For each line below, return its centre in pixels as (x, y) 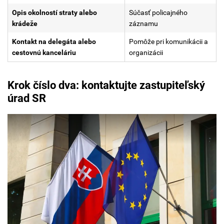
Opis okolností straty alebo (54, 13)
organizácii (146, 53)
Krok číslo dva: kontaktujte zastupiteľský (106, 85)
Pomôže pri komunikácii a (168, 42)
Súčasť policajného (158, 13)
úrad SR (27, 98)
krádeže (25, 24)
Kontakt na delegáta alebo (54, 42)
